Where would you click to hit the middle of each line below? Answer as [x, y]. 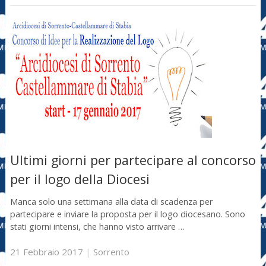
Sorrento [111, 252]
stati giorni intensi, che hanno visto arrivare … [97, 226]
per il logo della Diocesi [80, 179]
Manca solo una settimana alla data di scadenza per [111, 201]
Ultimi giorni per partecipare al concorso [133, 160]
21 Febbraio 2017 [46, 252]
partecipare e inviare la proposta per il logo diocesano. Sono [127, 214]
